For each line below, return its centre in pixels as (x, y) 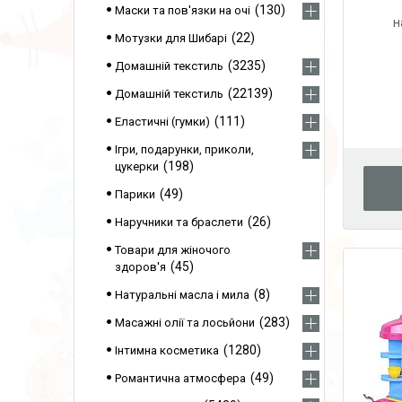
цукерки (137, 166)
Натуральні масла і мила (182, 295)
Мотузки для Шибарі (171, 38)
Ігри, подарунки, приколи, (184, 149)
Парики (135, 194)
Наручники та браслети (179, 222)
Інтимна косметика (167, 350)
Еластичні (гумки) (162, 122)
